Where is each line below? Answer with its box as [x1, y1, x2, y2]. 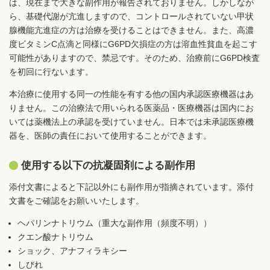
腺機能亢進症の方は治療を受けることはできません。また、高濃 [9, 25, 254, 36]
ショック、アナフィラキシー [17, 245, 127, 256]
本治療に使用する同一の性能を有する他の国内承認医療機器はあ [9, 89, 254, 99]
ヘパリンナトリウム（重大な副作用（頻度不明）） [17, 218, 212, 228]
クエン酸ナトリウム [17, 231, 93, 242]
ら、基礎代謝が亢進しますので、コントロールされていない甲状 [9, 11, 254, 22]
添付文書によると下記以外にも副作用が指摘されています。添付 [9, 181, 254, 192]
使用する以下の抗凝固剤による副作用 [21, 160, 196, 172]
